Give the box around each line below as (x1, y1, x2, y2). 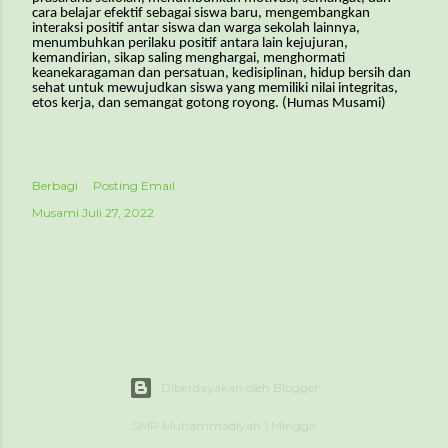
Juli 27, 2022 (82, 204, 154, 220)
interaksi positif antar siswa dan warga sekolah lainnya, (32, 20, 360, 36)
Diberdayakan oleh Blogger (161, 380, 319, 395)
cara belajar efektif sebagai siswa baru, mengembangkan (32, 5, 370, 21)
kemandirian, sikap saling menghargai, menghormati (32, 50, 345, 66)
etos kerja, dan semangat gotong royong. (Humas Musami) (32, 95, 386, 111)
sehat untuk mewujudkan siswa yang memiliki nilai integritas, (32, 80, 398, 96)
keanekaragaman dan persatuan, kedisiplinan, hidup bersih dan (32, 65, 411, 81)
